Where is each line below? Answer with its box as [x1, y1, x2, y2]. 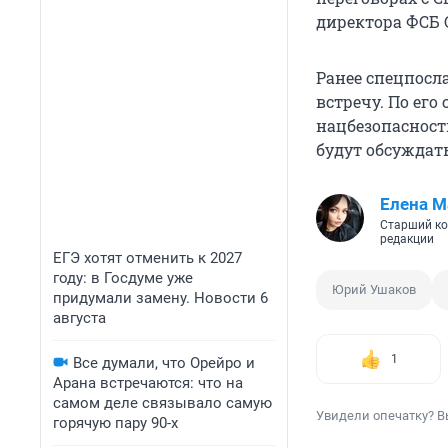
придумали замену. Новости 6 [53, 289, 268, 307]
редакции [380, 232, 434, 247]
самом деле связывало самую [53, 394, 272, 412]
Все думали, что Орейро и [73, 354, 255, 372]
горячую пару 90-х [53, 414, 178, 432]
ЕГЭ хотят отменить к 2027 [53, 249, 242, 267]
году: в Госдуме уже [53, 269, 193, 287]
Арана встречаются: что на [53, 374, 243, 392]
